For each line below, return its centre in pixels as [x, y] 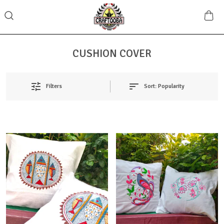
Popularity [171, 86]
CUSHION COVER [112, 53]
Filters [54, 86]
